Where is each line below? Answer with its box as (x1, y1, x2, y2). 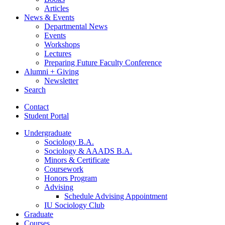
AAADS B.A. (84, 146, 132, 155)
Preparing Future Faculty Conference (44, 58, 162, 67)
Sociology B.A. (44, 137, 94, 146)
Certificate (75, 155, 109, 164)
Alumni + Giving (24, 67, 79, 76)
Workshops (44, 40, 80, 49)
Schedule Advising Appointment (64, 191, 167, 200)
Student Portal (24, 111, 69, 120)
